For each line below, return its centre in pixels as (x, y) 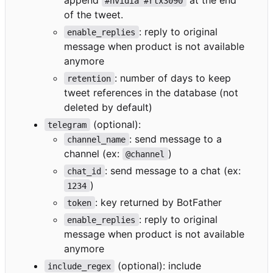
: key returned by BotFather (158, 202)
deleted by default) (108, 107)
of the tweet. (94, 14)
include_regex (80, 266)
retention (89, 78)
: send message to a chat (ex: (172, 170)
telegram (67, 125)
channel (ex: (93, 153)
